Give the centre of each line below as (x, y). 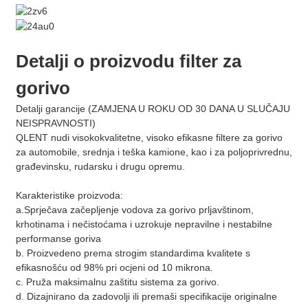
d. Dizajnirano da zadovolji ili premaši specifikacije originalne (146, 296)
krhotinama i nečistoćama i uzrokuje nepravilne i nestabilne (144, 224)
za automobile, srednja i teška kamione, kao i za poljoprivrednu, (154, 152)
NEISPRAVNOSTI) (55, 123)
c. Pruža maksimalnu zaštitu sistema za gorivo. (117, 282)
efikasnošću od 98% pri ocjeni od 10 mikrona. (114, 267)
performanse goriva (58, 238)
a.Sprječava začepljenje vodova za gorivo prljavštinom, (134, 209)
